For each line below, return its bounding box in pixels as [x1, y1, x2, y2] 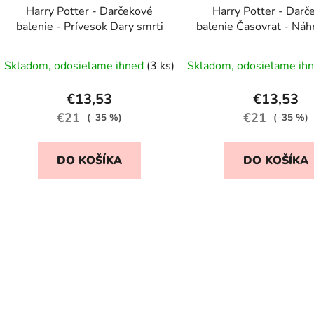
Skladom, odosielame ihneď [4, 57, 147, 74]
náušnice [254, 34, 299, 50]
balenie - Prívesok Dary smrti [15, 18, 163, 34]
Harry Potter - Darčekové [26, 3, 153, 19]
